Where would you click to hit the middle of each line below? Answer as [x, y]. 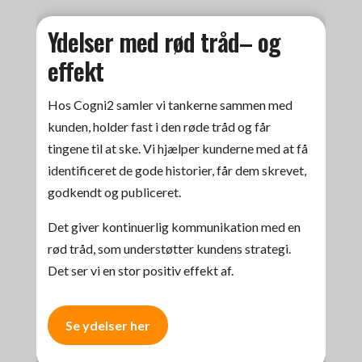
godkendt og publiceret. [115, 192]
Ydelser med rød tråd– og [164, 42]
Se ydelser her [108, 325]
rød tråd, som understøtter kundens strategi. [170, 249]
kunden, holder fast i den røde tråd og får [160, 127]
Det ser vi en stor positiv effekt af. [141, 271]
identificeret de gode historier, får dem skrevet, [177, 170]
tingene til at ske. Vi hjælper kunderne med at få [178, 149]
